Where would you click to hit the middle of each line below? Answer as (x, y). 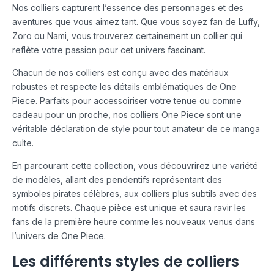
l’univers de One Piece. (59, 236)
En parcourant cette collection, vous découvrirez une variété (135, 166)
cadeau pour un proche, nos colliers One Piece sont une (127, 115)
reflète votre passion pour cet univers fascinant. (109, 50)
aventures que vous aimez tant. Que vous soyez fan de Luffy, (136, 22)
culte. (23, 143)
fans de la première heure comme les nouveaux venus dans (134, 222)
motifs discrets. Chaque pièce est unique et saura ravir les (129, 208)
